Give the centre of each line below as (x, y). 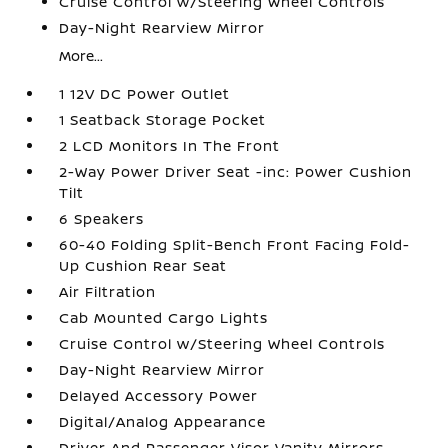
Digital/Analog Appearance (163, 421)
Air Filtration (108, 291)
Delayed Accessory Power (159, 395)
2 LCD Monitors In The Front (170, 145)
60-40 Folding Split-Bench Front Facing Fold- (235, 244)
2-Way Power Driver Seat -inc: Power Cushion (236, 171)
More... (81, 55)
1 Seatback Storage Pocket (163, 119)
